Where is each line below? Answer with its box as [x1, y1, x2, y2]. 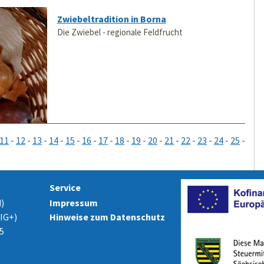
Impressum [49, 196, 98, 209]
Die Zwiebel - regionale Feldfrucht [57, 27, 183, 38]
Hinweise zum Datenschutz [49, 210, 165, 223]
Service [49, 181, 81, 193]
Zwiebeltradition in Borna [57, 13, 166, 25]
